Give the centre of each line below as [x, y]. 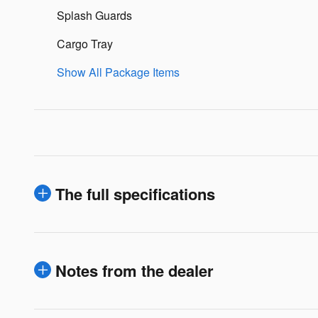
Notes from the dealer [135, 270]
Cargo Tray [85, 44]
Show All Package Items [118, 72]
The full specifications [135, 194]
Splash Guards [94, 15]
